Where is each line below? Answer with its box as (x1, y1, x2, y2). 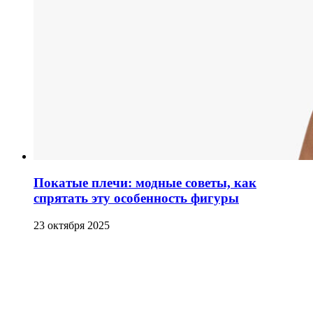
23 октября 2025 (34, 219, 110, 232)
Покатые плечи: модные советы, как (34, 175, 256, 191)
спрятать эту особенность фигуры (34, 191, 239, 206)
